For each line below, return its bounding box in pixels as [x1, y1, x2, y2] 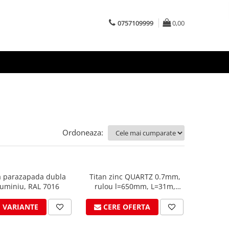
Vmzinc [122, 191, 147, 201]
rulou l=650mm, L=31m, [94, 181, 175, 191]
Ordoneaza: [62, 127, 103, 138]
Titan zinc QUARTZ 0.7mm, [89, 172, 180, 181]
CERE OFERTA [103, 202, 150, 212]
